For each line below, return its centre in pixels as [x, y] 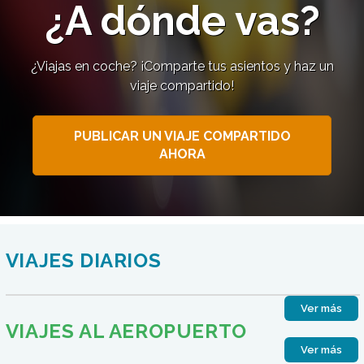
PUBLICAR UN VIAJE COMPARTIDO [182, 136]
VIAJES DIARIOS [83, 261]
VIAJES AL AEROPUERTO [126, 331]
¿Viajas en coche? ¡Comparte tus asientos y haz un [182, 67]
